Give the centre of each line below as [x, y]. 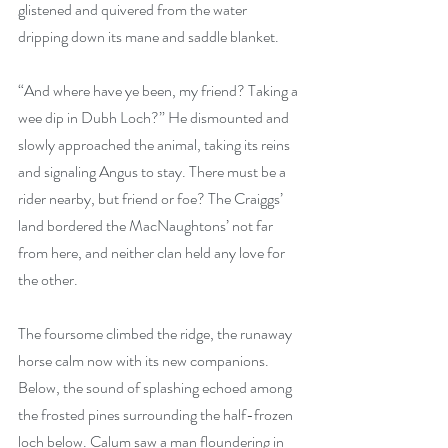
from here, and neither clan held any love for [153, 252]
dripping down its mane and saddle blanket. [148, 36]
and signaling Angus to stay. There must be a [153, 171]
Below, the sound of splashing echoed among [156, 387]
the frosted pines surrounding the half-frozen [157, 414]
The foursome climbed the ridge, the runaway [156, 333]
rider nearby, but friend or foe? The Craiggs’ [152, 198]
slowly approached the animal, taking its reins [155, 144]
